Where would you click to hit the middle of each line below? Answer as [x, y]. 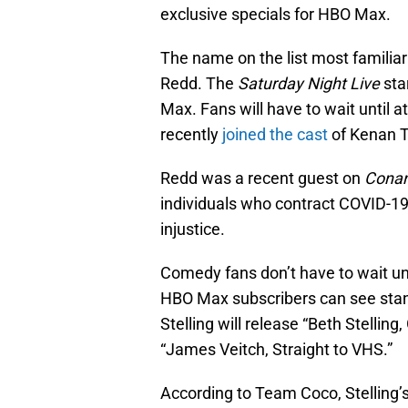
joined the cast [273, 135]
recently [189, 135]
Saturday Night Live [311, 84]
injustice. [193, 229]
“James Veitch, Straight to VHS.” [276, 350]
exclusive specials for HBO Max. [275, 15]
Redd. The [199, 84]
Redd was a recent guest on [262, 178]
